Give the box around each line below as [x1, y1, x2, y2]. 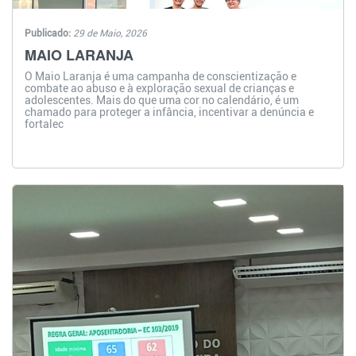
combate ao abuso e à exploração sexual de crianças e [25, 82, 294, 95]
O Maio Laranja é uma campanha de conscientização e [25, 70, 296, 83]
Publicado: [25, 28, 73, 40]
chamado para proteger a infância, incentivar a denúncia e [25, 106, 314, 119]
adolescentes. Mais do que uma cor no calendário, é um [25, 94, 299, 107]
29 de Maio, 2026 [73, 28, 147, 40]
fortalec [25, 118, 64, 131]
